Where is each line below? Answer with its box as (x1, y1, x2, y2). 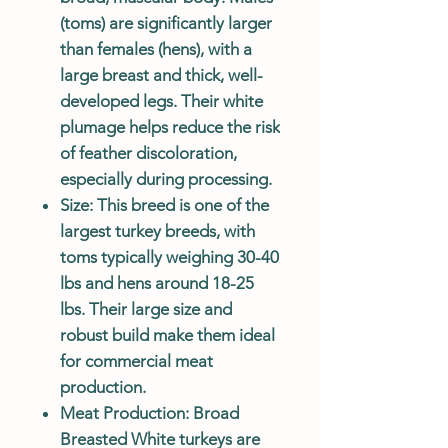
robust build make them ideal (60, 324, 275, 345)
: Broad (185, 402, 239, 423)
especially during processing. (60, 168, 272, 189)
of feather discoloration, (60, 142, 237, 163)
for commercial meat (60, 350, 213, 371)
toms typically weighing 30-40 (60, 246, 279, 267)
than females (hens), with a (60, 38, 252, 59)
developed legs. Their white (60, 90, 263, 111)
